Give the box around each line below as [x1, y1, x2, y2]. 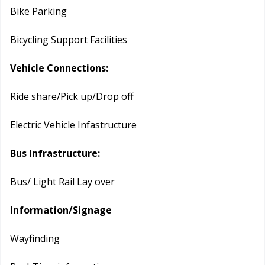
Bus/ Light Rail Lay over [10, 175, 115, 189]
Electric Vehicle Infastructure [10, 118, 137, 132]
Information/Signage [10, 203, 112, 217]
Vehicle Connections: [10, 62, 108, 75]
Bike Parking [10, 5, 67, 18]
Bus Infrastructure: [10, 147, 100, 160]
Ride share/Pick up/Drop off [10, 90, 134, 104]
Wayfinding [10, 232, 60, 245]
